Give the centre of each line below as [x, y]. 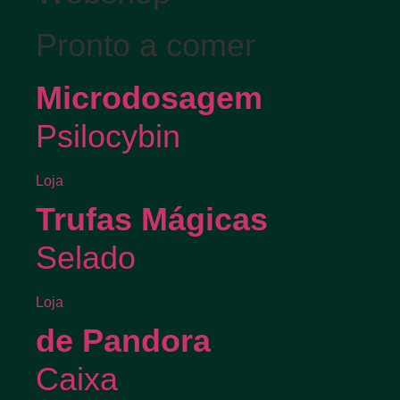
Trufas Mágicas [152, 220]
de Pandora [123, 342]
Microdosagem [149, 99]
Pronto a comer [146, 46]
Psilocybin [108, 137]
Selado [86, 258]
